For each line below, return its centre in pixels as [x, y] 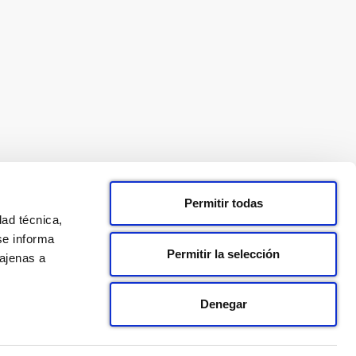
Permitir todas [223, 203]
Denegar [223, 304]
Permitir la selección [223, 253]
